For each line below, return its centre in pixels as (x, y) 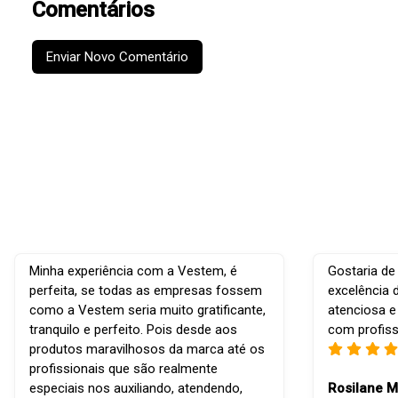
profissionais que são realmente (123, 369)
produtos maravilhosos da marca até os (147, 350)
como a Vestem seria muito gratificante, (147, 310)
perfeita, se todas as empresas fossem (146, 291)
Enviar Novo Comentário (117, 57)
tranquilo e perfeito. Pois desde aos (133, 330)
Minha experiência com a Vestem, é (133, 271)
